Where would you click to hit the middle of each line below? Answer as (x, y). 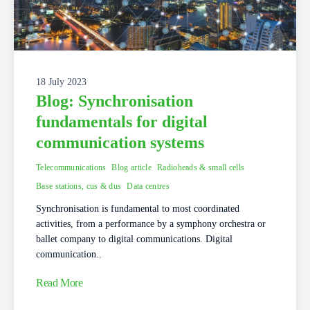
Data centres (148, 186)
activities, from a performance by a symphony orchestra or (151, 224)
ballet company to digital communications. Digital (134, 239)
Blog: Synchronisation (115, 101)
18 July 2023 (61, 82)
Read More (60, 283)
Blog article (132, 167)
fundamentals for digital (122, 121)
